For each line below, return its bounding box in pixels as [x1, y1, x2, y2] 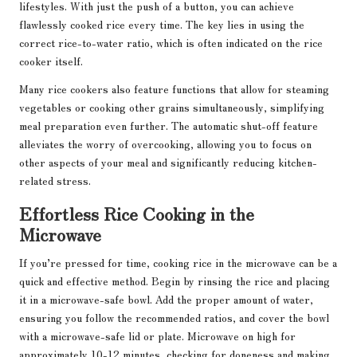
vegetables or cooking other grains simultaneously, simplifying [19, 99, 324, 116]
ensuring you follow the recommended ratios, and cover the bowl [19, 309, 329, 326]
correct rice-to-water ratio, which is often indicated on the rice [19, 34, 323, 51]
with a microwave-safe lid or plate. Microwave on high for [19, 328, 296, 344]
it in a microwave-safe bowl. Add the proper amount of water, [19, 291, 313, 308]
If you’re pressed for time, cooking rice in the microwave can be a [19, 254, 337, 271]
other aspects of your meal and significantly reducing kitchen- [19, 154, 317, 171]
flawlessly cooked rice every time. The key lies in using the [19, 16, 304, 33]
